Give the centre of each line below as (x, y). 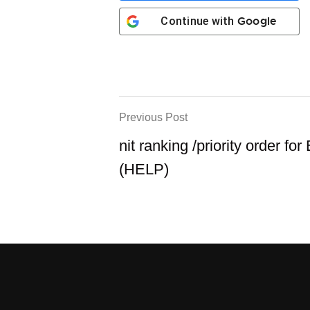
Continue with (199, 21)
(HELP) (144, 169)
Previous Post (153, 117)
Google (257, 21)
